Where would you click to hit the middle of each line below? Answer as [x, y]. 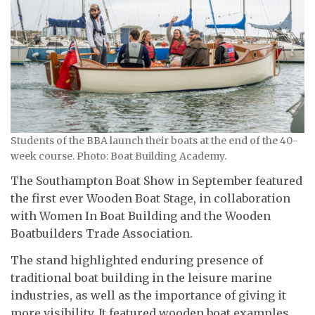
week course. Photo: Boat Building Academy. [118, 156]
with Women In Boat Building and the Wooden [141, 216]
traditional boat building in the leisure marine [141, 277]
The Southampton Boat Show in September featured [156, 181]
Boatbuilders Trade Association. [102, 234]
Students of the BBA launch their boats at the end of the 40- [154, 140]
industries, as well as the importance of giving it [148, 295]
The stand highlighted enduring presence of [137, 260]
